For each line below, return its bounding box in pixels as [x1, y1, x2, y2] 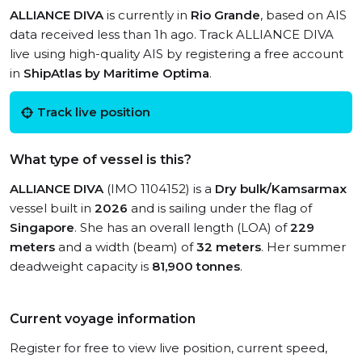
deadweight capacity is [10, 259, 152, 274]
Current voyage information [10, 311, 196, 326]
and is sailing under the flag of [128, 200, 312, 216]
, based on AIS [260, 7, 347, 23]
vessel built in [10, 200, 95, 216]
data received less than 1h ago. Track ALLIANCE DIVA [10, 27, 334, 42]
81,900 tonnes [152, 259, 240, 274]
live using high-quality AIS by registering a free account [10, 46, 343, 61]
